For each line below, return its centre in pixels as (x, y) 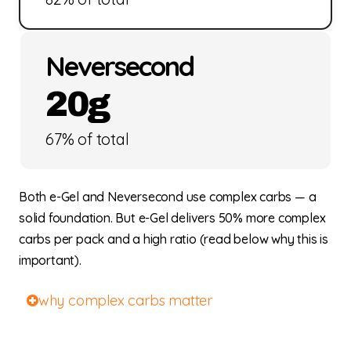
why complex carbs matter (125, 300)
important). (50, 260)
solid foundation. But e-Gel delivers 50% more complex (172, 217)
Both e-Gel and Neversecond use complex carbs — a (168, 196)
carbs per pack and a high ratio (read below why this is (174, 239)
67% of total (87, 139)
